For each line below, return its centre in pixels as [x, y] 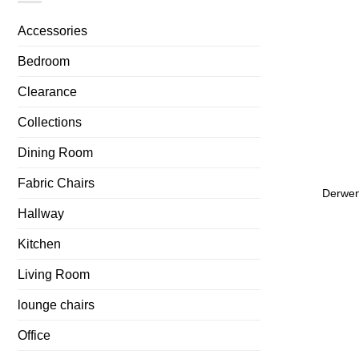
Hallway [41, 213]
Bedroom [44, 61]
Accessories [52, 30]
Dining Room [55, 152]
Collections [50, 122]
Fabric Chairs [56, 183]
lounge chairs [56, 305]
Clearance [47, 91]
